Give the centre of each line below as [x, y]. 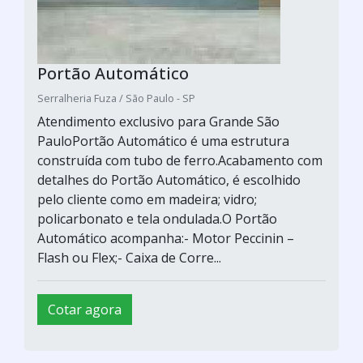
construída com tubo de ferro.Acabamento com [180, 160]
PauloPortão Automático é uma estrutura [163, 141]
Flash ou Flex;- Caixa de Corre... [129, 257]
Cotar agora [85, 309]
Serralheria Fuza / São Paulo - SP [116, 98]
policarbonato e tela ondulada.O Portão [157, 218]
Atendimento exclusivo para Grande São [158, 121]
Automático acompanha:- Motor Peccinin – [166, 238]
